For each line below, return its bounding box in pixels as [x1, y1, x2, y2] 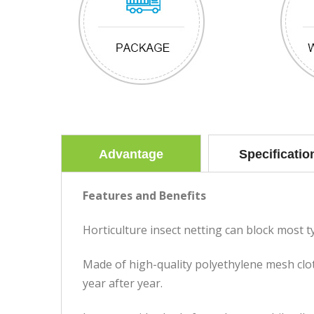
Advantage [99, 146, 163, 161]
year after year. [83, 275, 163, 291]
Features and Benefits [83, 187, 206, 203]
